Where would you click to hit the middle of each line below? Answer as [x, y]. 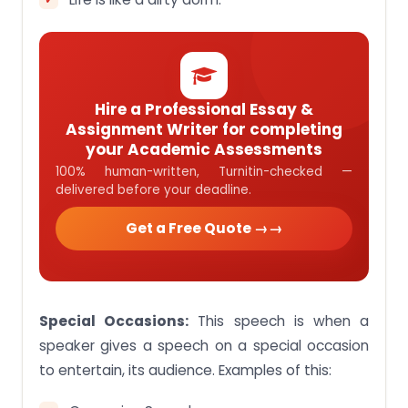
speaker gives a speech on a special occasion [204, 345]
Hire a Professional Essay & [204, 109]
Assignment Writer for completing [204, 129]
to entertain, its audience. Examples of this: [185, 370]
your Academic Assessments [204, 149]
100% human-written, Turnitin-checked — [204, 171]
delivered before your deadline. [153, 189]
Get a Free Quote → [197, 228]
